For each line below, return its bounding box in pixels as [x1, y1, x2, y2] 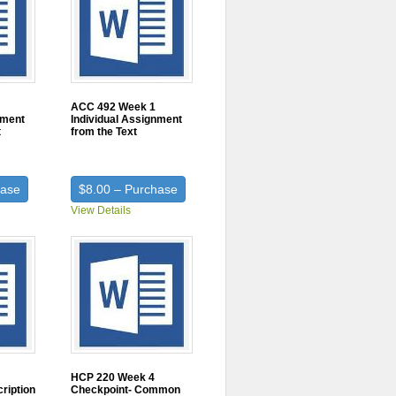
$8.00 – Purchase [79, 182, 179, 196]
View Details [71, 204, 132, 217]
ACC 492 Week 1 [71, 101, 156, 113]
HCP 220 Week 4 [71, 371, 156, 384]
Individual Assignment [71, 113, 183, 126]
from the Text [71, 126, 138, 138]
